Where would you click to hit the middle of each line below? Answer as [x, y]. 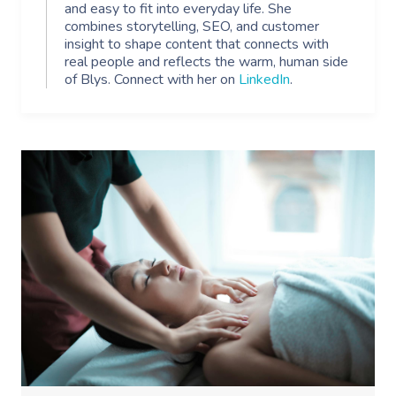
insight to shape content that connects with [197, 45]
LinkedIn [264, 80]
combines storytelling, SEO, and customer [192, 27]
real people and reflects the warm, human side [206, 62]
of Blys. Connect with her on [152, 80]
